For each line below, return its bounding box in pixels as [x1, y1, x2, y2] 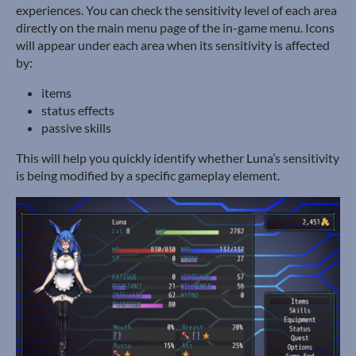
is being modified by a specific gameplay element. [16, 168, 280, 184]
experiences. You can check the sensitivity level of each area [16, 2, 337, 18]
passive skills [41, 120, 111, 136]
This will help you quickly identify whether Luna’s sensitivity [16, 150, 339, 166]
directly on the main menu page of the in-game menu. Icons [16, 20, 335, 36]
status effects [41, 103, 114, 118]
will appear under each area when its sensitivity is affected [16, 37, 330, 53]
